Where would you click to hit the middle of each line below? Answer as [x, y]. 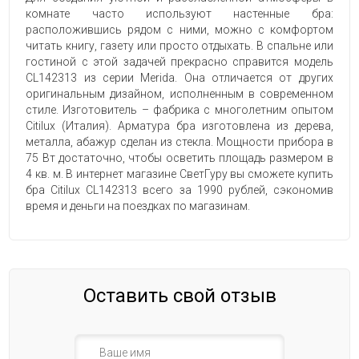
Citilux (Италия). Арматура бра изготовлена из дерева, [179, 126]
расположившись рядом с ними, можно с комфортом [179, 30]
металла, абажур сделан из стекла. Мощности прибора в [179, 142]
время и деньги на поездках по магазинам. [138, 206]
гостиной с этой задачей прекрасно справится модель [179, 62]
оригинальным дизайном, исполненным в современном [179, 94]
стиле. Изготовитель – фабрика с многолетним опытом [179, 110]
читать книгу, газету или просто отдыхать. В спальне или [179, 46]
